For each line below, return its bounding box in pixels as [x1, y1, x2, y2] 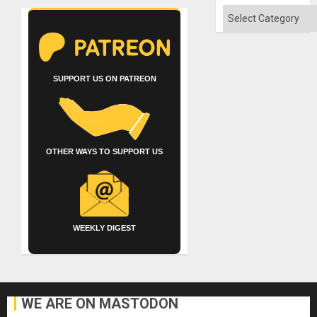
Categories [222, 6, 276, 18]
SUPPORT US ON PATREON [52, 74, 156, 83]
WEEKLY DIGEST [73, 223, 137, 232]
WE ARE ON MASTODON [21, 294, 178, 312]
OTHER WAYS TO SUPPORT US [46, 146, 163, 156]
